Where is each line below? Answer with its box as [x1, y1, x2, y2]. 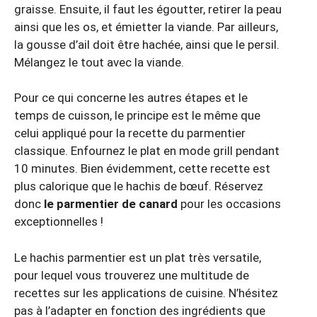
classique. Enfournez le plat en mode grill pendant [14, 144, 279, 158]
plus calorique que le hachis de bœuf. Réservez [14, 179, 263, 194]
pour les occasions [178, 197, 281, 212]
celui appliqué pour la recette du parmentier [14, 126, 246, 141]
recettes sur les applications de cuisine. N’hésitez [14, 285, 278, 300]
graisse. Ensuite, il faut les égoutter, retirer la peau [14, 1, 282, 16]
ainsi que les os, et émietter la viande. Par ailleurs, [14, 19, 278, 34]
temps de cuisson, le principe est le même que [14, 108, 260, 123]
